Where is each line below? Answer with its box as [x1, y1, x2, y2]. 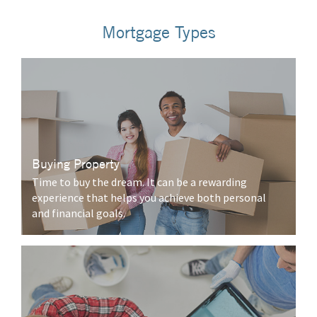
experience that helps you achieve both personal [32, 190, 266, 204]
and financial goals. [32, 205, 125, 220]
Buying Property [32, 155, 120, 172]
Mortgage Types [101, 21, 216, 42]
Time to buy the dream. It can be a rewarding [32, 174, 247, 189]
